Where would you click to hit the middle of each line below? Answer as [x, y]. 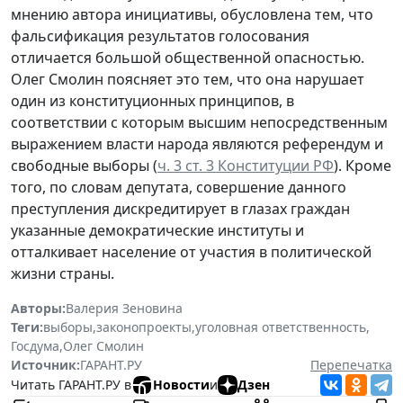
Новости [181, 385]
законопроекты [144, 327]
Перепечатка [351, 364]
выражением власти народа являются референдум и [197, 143]
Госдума [35, 345]
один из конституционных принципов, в [152, 100]
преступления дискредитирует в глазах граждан [180, 208]
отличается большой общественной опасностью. [188, 57]
